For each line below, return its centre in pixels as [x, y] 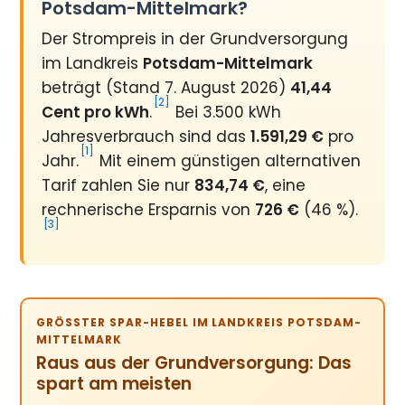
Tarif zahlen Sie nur [118, 185]
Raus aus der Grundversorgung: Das [194, 363]
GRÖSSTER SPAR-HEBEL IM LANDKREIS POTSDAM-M [199, 322]
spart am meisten [114, 384]
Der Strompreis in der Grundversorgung [195, 39]
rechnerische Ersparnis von [149, 210]
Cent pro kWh [96, 112]
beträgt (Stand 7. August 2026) [166, 88]
